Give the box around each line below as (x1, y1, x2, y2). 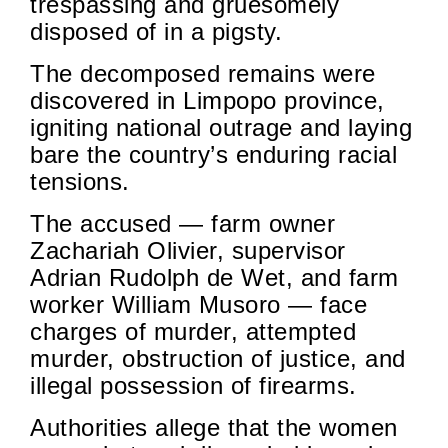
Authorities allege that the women (30, 414, 398, 442)
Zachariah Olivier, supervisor (30, 237, 346, 265)
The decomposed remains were (30, 60, 376, 88)
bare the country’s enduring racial (30, 141, 397, 169)
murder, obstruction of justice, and (30, 345, 406, 373)
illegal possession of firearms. (30, 372, 357, 400)
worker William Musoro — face (30, 291, 367, 319)
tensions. (30, 168, 130, 196)
